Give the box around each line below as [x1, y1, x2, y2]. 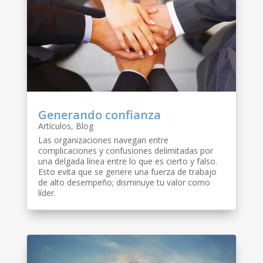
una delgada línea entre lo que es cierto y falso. [38, 155, 217, 167]
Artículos [38, 120, 71, 131]
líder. [38, 187, 56, 198]
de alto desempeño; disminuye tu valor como [38, 176, 210, 188]
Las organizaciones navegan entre [38, 134, 168, 146]
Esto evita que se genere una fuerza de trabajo [38, 166, 217, 177]
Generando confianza [38, 106, 161, 123]
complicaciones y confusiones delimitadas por [38, 144, 213, 156]
